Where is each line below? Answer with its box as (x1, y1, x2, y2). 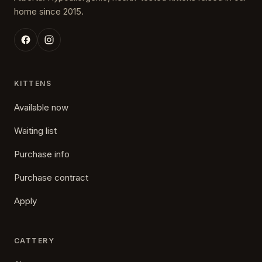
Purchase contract (14, 172, 88, 183)
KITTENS (14, 79, 52, 88)
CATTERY (14, 236, 55, 245)
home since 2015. (14, 6, 84, 17)
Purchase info (14, 149, 70, 160)
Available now (14, 102, 68, 113)
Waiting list (14, 125, 57, 136)
